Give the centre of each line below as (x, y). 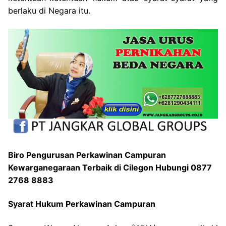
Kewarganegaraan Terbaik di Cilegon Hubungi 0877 (110, 167)
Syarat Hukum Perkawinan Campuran (82, 204)
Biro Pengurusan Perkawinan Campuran (87, 155)
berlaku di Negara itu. (49, 11)
